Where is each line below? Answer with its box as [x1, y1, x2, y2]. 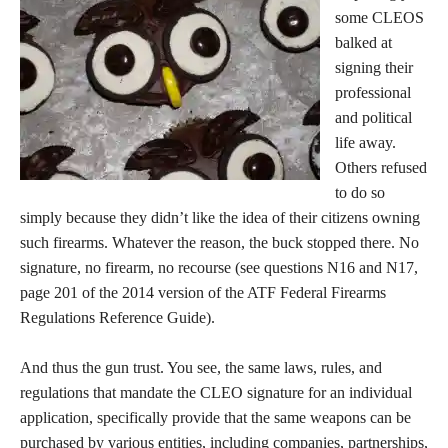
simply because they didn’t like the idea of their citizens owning [20, 209, 420, 226]
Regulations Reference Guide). [20, 309, 215, 326]
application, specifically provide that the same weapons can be [20, 409, 411, 426]
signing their [335, 59, 413, 76]
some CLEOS [335, 9, 424, 26]
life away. [335, 134, 396, 151]
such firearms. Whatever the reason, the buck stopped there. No [20, 234, 419, 251]
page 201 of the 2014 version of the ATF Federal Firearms [20, 284, 386, 301]
